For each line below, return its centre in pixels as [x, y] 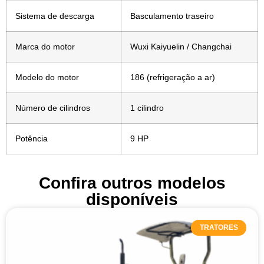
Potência [32, 139]
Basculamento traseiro [172, 16]
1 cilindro [147, 108]
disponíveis [132, 200]
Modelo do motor [47, 77]
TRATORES [219, 228]
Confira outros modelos [132, 183]
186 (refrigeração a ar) [173, 77]
